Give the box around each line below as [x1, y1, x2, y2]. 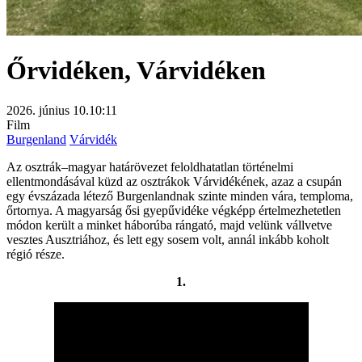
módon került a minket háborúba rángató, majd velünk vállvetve [6, 217, 332, 232]
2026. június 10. [6, 103, 89, 117]
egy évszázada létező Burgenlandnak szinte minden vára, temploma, [6, 188, 353, 203]
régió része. [6, 246, 65, 261]
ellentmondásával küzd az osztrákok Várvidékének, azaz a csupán [6, 174, 342, 188]
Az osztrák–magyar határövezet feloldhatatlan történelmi [6, 159, 293, 174]
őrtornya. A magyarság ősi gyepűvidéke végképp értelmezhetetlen [6, 203, 341, 217]
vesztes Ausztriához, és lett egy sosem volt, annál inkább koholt [6, 232, 329, 246]
